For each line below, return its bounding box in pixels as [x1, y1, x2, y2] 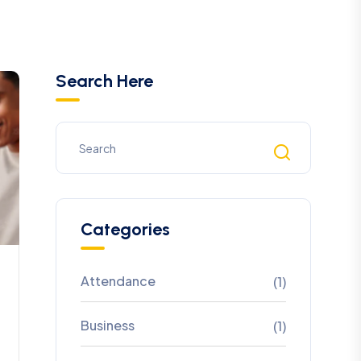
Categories [80, 218, 170, 240]
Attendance [80, 272, 156, 289]
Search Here [55, 70, 153, 92]
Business [80, 317, 135, 334]
